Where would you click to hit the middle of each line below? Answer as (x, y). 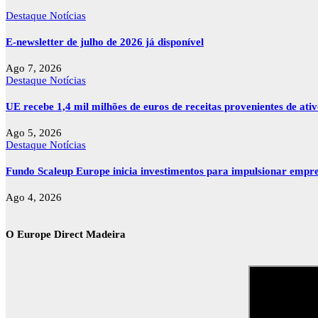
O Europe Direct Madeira (66, 234)
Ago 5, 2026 (34, 132)
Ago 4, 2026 (34, 197)
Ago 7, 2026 (34, 68)
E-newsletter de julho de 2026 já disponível (105, 42)
